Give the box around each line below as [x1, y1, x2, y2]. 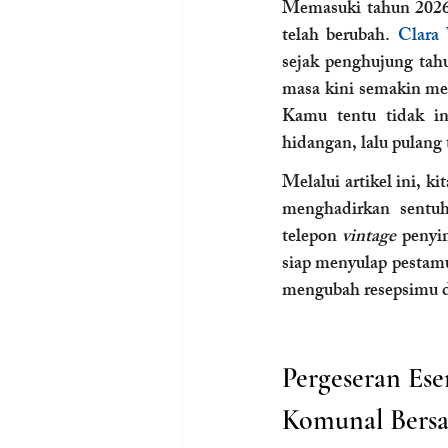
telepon [282, 222, 343, 254]
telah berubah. [282, 21, 398, 53]
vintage [342, 222, 397, 254]
